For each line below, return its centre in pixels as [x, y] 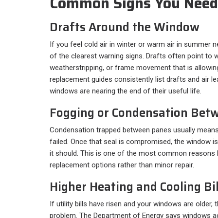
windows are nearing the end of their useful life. [126, 91]
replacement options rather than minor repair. [122, 165]
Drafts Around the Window [125, 27]
